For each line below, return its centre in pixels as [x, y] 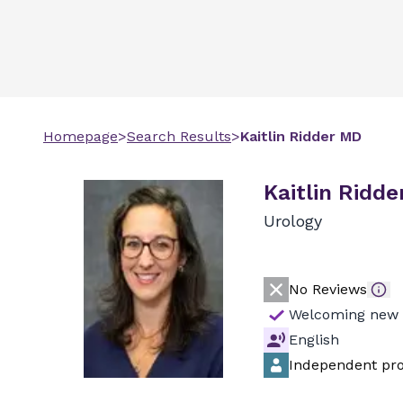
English [314, 340]
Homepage [81, 136]
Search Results [179, 136]
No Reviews [328, 289]
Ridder [313, 136]
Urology [293, 221]
